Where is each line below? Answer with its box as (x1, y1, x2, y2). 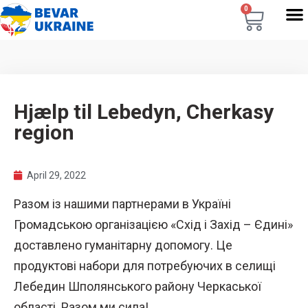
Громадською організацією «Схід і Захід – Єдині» (14, 217, 293, 232)
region (14, 120, 74, 144)
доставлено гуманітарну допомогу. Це (14, 238, 232, 252)
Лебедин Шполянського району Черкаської (14, 279, 261, 294)
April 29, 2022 (27, 170, 86, 181)
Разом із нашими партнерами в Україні (14, 197, 231, 211)
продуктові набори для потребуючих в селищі (14, 258, 276, 273)
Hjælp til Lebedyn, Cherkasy (14, 100, 274, 124)
